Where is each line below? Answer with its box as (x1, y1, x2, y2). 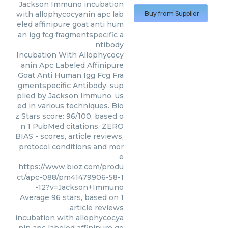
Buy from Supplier (145, 10, 199, 17)
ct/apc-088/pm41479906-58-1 (17, 173, 124, 182)
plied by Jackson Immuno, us (17, 91, 124, 100)
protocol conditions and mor (19, 142, 124, 151)
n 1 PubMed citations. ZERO (20, 122, 124, 131)
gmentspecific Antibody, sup (18, 81, 124, 90)
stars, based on (61, 193, 121, 202)
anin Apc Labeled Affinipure (21, 61, 124, 70)
